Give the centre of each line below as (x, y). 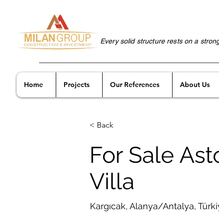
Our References (135, 85)
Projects (77, 85)
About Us (195, 85)
